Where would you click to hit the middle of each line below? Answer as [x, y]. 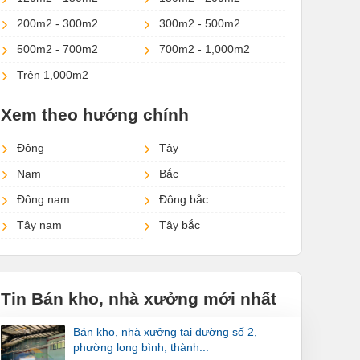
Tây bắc [180, 225]
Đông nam [43, 200]
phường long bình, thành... [141, 348]
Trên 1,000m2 [53, 75]
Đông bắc [184, 200]
